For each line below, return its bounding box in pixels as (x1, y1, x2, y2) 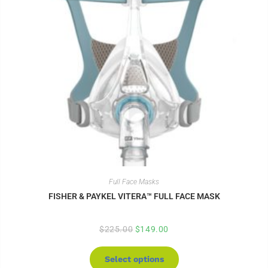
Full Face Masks (109, 178, 159, 187)
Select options (104, 254, 164, 264)
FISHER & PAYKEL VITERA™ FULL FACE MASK (48, 191, 220, 202)
